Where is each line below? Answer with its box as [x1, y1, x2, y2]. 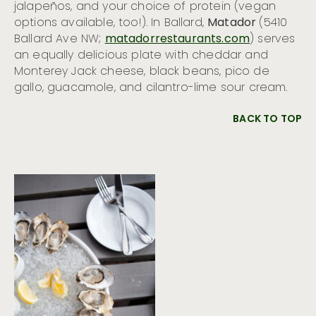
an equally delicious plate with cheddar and [14, 46, 268, 65]
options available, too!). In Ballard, [14, 13, 208, 32]
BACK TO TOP [233, 111, 302, 128]
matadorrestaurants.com [104, 30, 250, 49]
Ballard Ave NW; [14, 30, 105, 49]
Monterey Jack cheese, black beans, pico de [14, 62, 269, 81]
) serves [250, 30, 296, 49]
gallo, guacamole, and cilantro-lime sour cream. [14, 78, 288, 97]
